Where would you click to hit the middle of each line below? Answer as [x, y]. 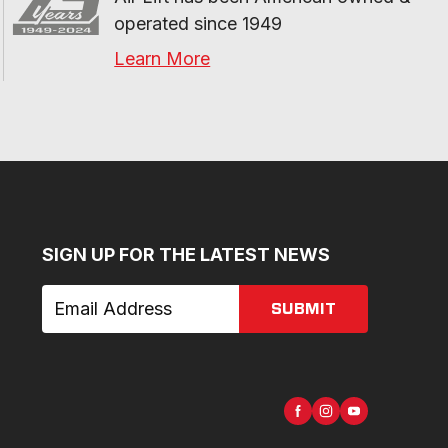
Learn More [162, 58]
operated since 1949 [198, 23]
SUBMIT [303, 309]
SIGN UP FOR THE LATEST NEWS [186, 254]
